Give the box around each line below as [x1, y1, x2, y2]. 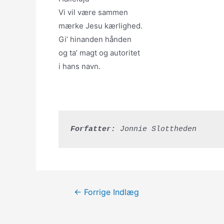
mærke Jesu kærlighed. [58, 21, 142, 30]
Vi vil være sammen [58, 7, 128, 17]
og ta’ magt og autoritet [58, 48, 140, 57]
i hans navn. [58, 61, 100, 71]
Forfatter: [70, 125, 115, 133]
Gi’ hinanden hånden [58, 34, 131, 44]
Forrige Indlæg [81, 187, 139, 197]
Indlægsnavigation [60, 187, 125, 196]
